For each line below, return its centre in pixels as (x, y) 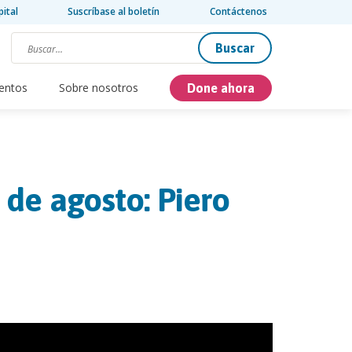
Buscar (235, 48)
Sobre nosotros (99, 88)
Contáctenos (238, 11)
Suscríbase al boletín (114, 11)
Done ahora (221, 88)
